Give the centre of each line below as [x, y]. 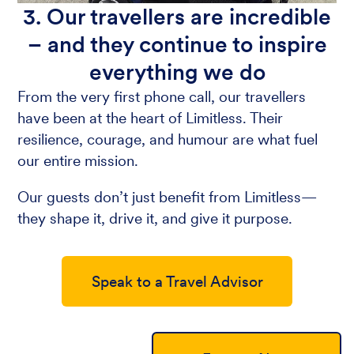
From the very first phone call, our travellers [162, 96]
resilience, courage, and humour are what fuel [168, 139]
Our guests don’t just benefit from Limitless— [168, 197]
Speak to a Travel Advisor [177, 281]
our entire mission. [78, 160]
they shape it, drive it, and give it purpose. [155, 218]
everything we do [177, 72]
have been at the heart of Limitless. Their [151, 118]
